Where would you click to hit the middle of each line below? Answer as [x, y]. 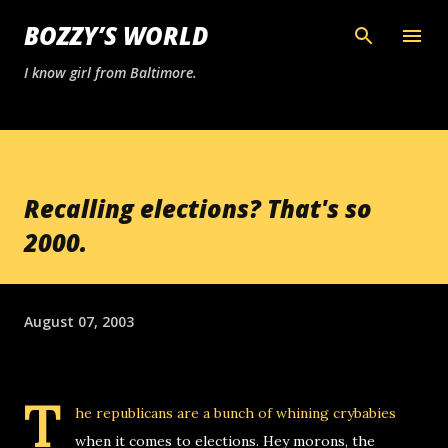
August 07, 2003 [79, 321]
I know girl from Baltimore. [110, 72]
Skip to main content [224, 25]
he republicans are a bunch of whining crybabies [235, 413]
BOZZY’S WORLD [116, 35]
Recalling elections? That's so [198, 208]
